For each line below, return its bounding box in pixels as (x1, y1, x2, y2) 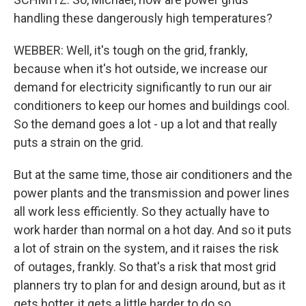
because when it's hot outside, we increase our (14, 61, 268, 76)
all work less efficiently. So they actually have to (14, 204, 269, 219)
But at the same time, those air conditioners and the (14, 167, 292, 182)
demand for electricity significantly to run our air (14, 80, 272, 94)
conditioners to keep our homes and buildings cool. (14, 98, 290, 113)
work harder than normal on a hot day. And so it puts (14, 223, 292, 237)
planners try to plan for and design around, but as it (14, 278, 286, 292)
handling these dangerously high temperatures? (14, 11, 273, 25)
